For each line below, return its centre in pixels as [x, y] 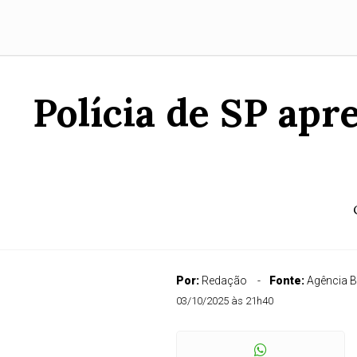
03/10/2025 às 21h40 [224, 301]
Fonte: [288, 280]
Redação [224, 280]
